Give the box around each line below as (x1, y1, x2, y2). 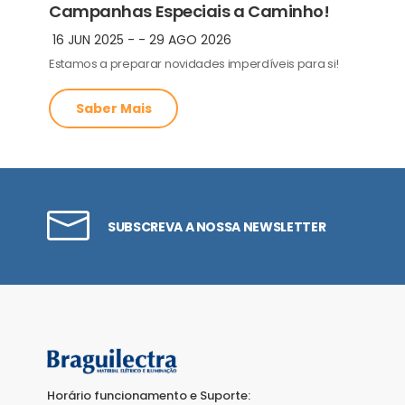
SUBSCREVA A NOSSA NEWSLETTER (108, 217, 326, 236)
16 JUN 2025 (52, 31, 124, 49)
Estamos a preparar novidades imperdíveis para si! (49, 55, 340, 72)
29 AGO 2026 (149, 31, 231, 49)
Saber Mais (75, 99, 152, 118)
